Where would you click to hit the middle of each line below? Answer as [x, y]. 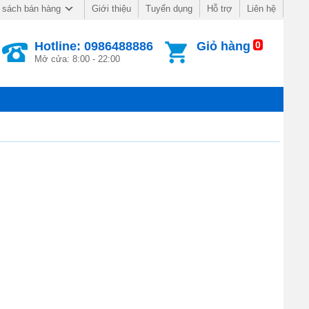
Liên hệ [261, 9]
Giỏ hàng [223, 46]
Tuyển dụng [169, 9]
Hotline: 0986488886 [94, 46]
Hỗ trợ [220, 9]
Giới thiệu [111, 9]
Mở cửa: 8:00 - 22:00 [78, 59]
